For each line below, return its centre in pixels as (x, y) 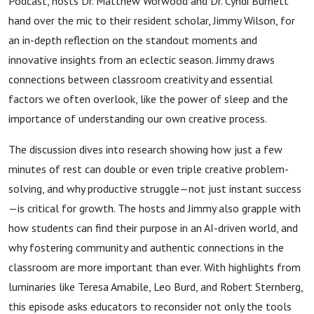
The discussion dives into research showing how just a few (145, 149)
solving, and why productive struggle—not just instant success (155, 189)
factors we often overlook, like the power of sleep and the (148, 99)
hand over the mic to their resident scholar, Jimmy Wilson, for (152, 20)
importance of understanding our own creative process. (138, 118)
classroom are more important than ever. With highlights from (155, 267)
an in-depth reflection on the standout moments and (133, 40)
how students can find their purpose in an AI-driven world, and (153, 228)
